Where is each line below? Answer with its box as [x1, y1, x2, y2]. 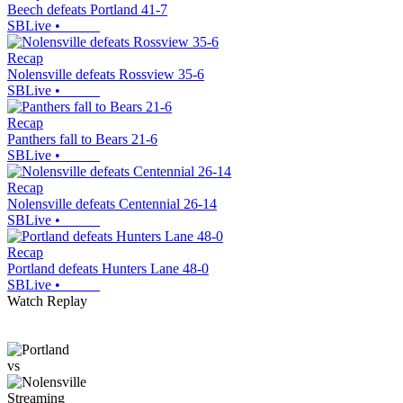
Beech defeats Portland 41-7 [7, 2, 167, 18]
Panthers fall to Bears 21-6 [7, 131, 157, 148]
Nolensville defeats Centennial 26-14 [7, 196, 217, 212]
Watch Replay [7, 293, 87, 309]
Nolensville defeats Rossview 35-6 [7, 67, 204, 83]
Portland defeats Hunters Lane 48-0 [7, 261, 209, 277]
